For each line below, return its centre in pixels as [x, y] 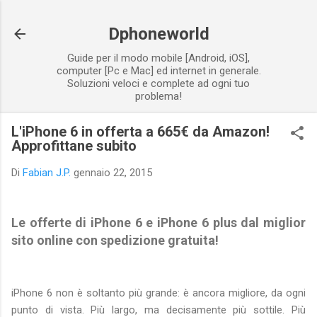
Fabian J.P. [47, 173]
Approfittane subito [74, 146]
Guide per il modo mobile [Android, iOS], [158, 58]
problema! [158, 96]
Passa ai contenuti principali [158, 18]
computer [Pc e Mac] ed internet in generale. [158, 71]
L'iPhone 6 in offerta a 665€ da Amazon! [140, 132]
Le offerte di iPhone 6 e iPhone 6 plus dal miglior [158, 222]
